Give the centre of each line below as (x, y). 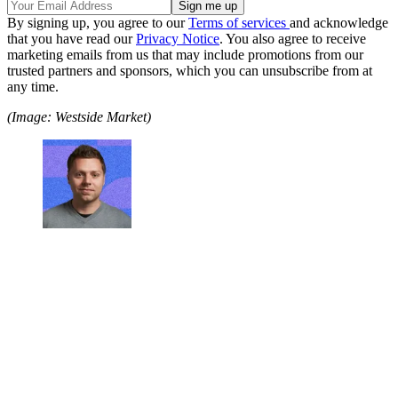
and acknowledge (339, 22)
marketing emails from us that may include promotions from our (185, 54)
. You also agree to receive (293, 38)
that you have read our (72, 38)
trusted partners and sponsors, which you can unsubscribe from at (190, 70)
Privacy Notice (178, 38)
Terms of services (239, 22)
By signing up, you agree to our (98, 22)
